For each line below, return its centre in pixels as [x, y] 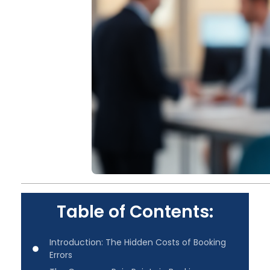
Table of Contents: [135, 212]
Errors [61, 255]
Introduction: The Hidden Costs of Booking [137, 242]
